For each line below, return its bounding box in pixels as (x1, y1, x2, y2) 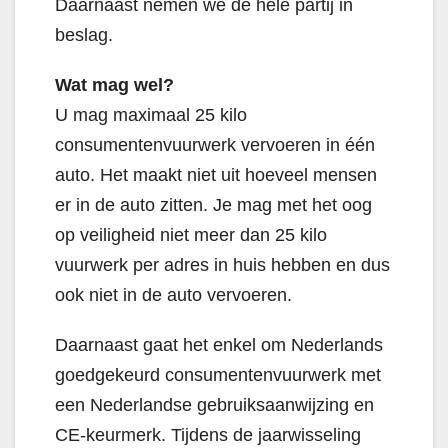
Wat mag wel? (55, 75, 174, 96)
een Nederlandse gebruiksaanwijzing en (55, 395, 374, 416)
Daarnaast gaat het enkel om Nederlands (55, 335, 383, 356)
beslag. (55, 25, 113, 46)
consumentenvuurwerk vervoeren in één (55, 135, 375, 156)
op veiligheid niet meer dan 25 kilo (55, 225, 327, 246)
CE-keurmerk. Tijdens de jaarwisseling (55, 425, 361, 446)
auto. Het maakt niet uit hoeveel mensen (55, 165, 377, 186)
